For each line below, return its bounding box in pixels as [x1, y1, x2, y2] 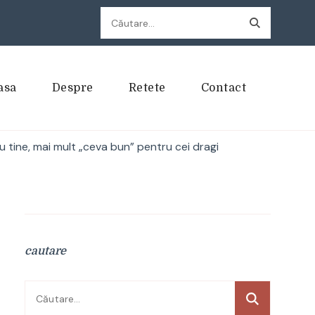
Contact [200, 82, 246, 94]
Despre [51, 82, 94, 94]
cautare [25, 245, 66, 257]
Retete [128, 82, 166, 94]
